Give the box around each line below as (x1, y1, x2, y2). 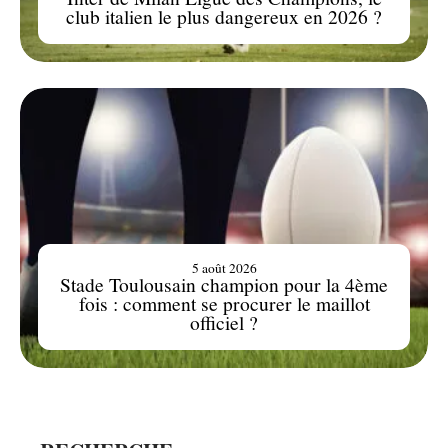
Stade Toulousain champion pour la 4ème (60, 270, 388, 297)
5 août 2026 (191, 258, 257, 277)
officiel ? (190, 308, 258, 335)
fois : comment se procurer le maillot (78, 289, 370, 316)
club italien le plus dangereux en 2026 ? (66, 2, 382, 29)
